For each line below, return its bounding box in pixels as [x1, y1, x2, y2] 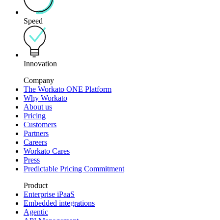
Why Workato [24, 94, 67, 103]
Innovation [24, 59, 57, 68]
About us [24, 103, 52, 111]
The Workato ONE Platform [24, 85, 111, 94]
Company [24, 76, 54, 85]
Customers [24, 120, 56, 129]
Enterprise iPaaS [24, 190, 75, 199]
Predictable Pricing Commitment [24, 165, 124, 173]
